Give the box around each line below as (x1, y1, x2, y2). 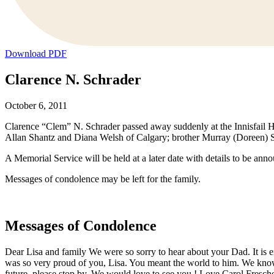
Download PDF (5, 48, 67, 59)
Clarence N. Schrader (5, 72, 141, 88)
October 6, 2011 (5, 100, 67, 111)
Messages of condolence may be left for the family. (5, 174, 201, 185)
